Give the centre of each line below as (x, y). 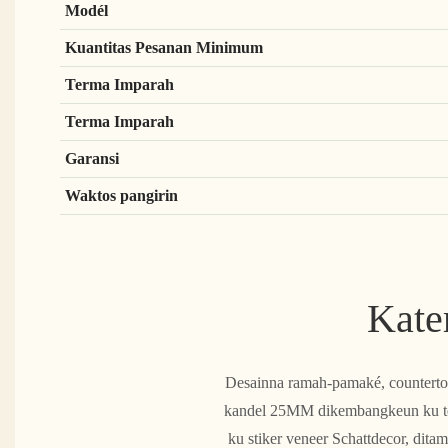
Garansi (93, 158)
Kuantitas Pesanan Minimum (165, 47)
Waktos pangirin (123, 195)
